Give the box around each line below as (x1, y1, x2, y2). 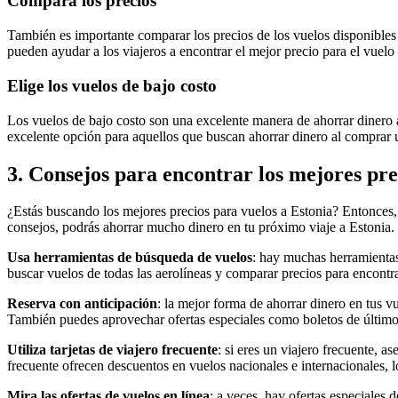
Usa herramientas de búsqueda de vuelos (7, 250, 252, 266)
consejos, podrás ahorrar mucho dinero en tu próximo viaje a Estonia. (7, 219, 394, 235)
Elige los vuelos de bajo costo (7, 76, 217, 95)
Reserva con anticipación (7, 296, 157, 312)
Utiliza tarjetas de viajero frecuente (7, 342, 218, 358)
